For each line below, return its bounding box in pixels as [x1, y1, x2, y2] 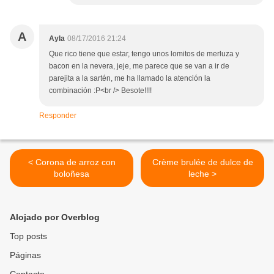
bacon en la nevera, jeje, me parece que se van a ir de [49, 62, 229, 71]
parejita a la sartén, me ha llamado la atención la [49, 74, 210, 83]
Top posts [10, 231, 47, 242]
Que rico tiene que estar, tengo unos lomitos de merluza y [49, 50, 239, 59]
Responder [39, 111, 76, 120]
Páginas [10, 250, 41, 261]
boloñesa [54, 169, 89, 179]
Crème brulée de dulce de [152, 157, 253, 168]
